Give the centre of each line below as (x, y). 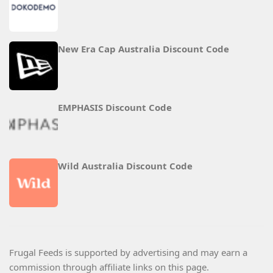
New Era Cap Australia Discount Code (144, 49)
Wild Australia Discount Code (125, 166)
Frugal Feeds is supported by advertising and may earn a (128, 253)
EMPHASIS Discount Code (115, 108)
